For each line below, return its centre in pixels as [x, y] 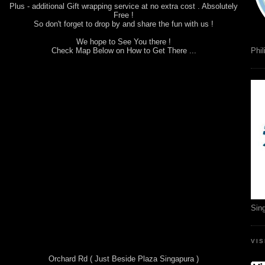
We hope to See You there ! [124, 41]
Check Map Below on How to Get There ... [124, 50]
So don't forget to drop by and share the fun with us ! [124, 24]
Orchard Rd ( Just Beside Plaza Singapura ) [124, 258]
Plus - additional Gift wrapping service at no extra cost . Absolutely [124, 6]
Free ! [124, 15]
